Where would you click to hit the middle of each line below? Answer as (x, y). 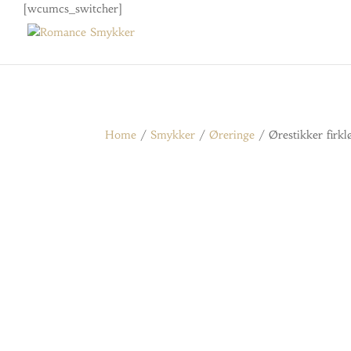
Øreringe (232, 134)
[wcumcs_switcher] (73, 9)
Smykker (173, 134)
